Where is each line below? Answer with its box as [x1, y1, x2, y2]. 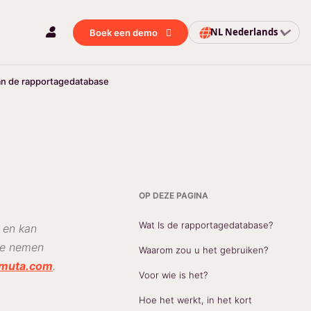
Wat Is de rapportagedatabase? [138, 219, 273, 230]
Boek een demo [90, 26, 158, 38]
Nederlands [224, 26, 278, 38]
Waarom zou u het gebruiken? [138, 244, 268, 255]
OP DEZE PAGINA [138, 190, 208, 201]
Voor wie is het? [138, 269, 208, 280]
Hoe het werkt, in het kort [138, 294, 252, 305]
